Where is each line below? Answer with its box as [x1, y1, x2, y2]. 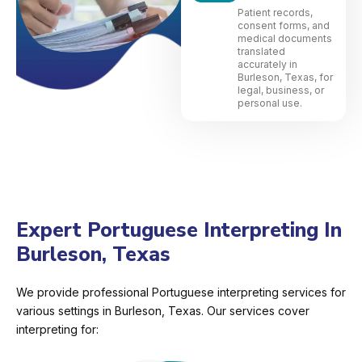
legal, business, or [238, 84, 324, 97]
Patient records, [238, 6, 313, 19]
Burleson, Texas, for [238, 71, 333, 84]
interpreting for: [16, 322, 99, 337]
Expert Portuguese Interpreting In [16, 217, 342, 245]
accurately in [238, 58, 297, 71]
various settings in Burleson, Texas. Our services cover [16, 304, 309, 318]
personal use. [238, 97, 302, 110]
